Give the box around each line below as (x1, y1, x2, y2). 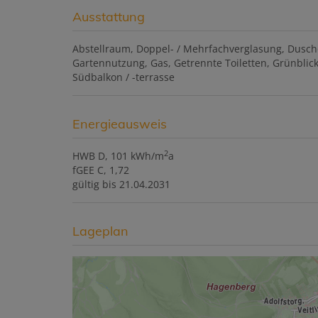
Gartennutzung (72, 56, 145, 70)
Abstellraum (72, 42, 131, 56)
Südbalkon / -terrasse (72, 70, 175, 84)
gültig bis (72, 177, 116, 192)
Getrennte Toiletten (174, 56, 267, 70)
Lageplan (72, 223, 128, 240)
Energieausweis (72, 116, 167, 133)
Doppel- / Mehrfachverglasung (136, 42, 282, 56)
